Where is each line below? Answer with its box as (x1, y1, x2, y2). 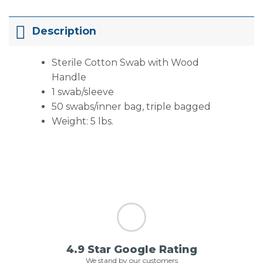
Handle (51, 71, 86, 83)
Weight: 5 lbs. (51, 115, 113, 127)
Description (32, 25, 97, 38)
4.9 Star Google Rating (66, 243, 197, 257)
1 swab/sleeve (51, 86, 114, 97)
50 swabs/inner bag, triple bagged (51, 100, 211, 112)
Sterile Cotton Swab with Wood (51, 56, 199, 68)
